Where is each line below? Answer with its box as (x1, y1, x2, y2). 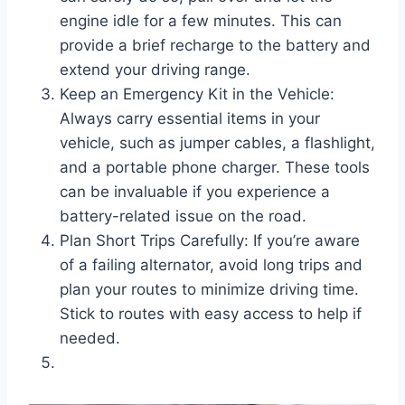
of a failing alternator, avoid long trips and (60, 256, 363, 275)
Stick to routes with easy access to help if (60, 305, 362, 324)
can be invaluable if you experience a (60, 183, 330, 202)
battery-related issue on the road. (60, 207, 306, 226)
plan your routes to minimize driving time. (60, 280, 359, 299)
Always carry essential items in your (60, 109, 320, 128)
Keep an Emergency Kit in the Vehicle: (60, 85, 334, 104)
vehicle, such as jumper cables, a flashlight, (60, 134, 375, 153)
